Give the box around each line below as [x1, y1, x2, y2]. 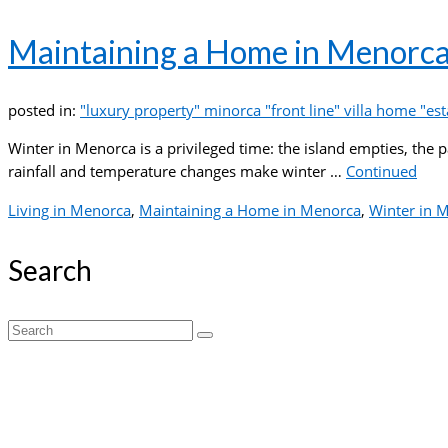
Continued [346, 161, 417, 181]
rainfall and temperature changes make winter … [8, 161, 346, 181]
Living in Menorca [8, 200, 131, 220]
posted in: [8, 100, 80, 120]
